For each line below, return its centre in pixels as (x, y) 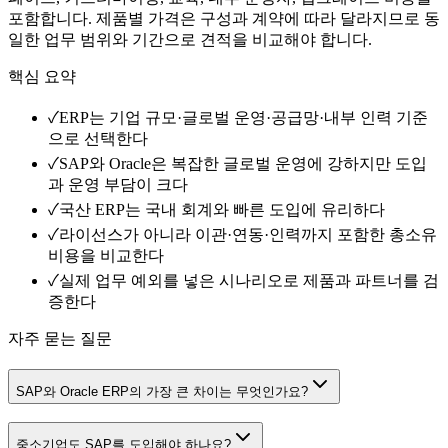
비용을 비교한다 (106, 255)
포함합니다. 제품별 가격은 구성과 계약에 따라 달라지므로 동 (224, 18)
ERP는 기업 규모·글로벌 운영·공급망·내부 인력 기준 (243, 117)
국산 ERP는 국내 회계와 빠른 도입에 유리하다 (222, 209)
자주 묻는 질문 (60, 338)
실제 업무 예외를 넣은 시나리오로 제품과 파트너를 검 (249, 280)
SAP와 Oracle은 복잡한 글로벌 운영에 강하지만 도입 (243, 163)
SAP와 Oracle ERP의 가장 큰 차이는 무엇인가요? (162, 391)
